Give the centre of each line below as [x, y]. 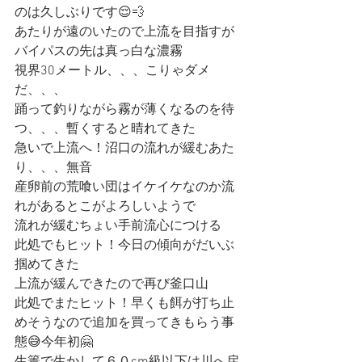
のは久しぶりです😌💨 [80, 13]
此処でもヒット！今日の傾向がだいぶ [124, 246]
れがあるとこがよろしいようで [105, 207]
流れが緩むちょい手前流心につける [118, 226]
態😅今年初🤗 [54, 343]
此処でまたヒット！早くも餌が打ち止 [124, 304]
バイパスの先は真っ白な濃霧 [99, 52]
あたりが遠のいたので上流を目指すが [124, 32]
